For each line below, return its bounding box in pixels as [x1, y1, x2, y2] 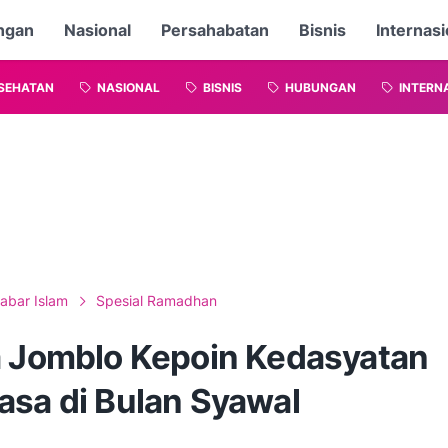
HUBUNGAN [285, 80, 356, 96]
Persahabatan [161, 20, 269, 40]
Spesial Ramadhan [96, 292, 217, 309]
